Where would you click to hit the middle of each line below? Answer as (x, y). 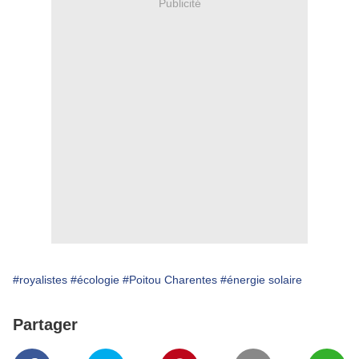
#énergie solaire (261, 280)
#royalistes (40, 280)
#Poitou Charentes (170, 280)
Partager (45, 325)
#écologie (95, 280)
